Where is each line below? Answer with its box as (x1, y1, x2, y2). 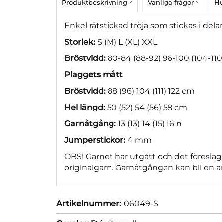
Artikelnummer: (56, 198, 121, 208)
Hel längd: (64, 102, 105, 112)
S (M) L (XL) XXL (95, 37, 157, 47)
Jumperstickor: (64, 135, 125, 145)
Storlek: (64, 37, 95, 47)
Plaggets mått (64, 69, 123, 79)
